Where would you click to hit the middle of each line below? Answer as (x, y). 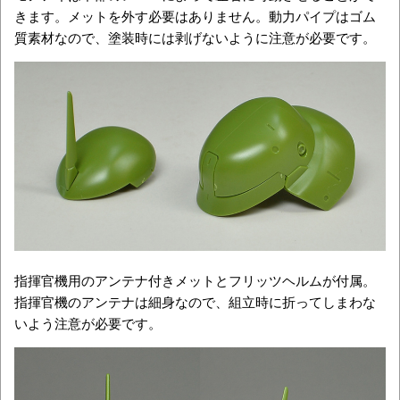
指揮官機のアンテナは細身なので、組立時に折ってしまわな (195, 302)
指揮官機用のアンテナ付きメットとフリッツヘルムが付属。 (195, 280)
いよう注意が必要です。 (88, 323)
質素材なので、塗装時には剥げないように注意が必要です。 (195, 37)
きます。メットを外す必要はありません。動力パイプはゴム (195, 15)
